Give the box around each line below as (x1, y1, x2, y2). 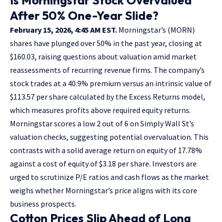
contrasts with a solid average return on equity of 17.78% (10, 145, 202, 155)
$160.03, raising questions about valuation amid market (10, 51, 197, 61)
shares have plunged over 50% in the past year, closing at (10, 38, 202, 48)
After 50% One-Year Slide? (10, 7, 159, 23)
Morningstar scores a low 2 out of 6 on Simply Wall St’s (10, 118, 194, 128)
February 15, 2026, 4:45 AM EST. (10, 24, 117, 35)
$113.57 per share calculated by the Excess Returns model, (10, 91, 205, 102)
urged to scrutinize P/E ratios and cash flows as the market (10, 171, 209, 182)
